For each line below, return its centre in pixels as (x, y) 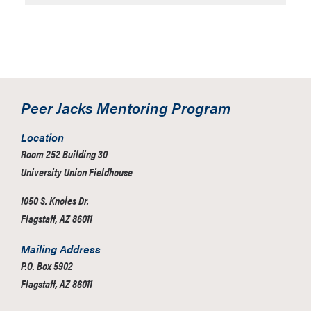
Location (42, 137)
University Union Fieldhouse (77, 172)
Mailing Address (61, 249)
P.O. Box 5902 (47, 266)
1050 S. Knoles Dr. (55, 200)
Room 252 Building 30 (64, 154)
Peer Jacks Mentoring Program (126, 107)
